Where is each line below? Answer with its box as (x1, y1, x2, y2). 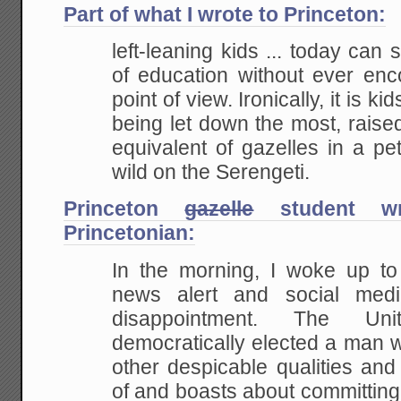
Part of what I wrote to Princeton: (64, 3, 387, 26)
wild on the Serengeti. (112, 160, 311, 183)
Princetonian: (64, 222, 196, 245)
